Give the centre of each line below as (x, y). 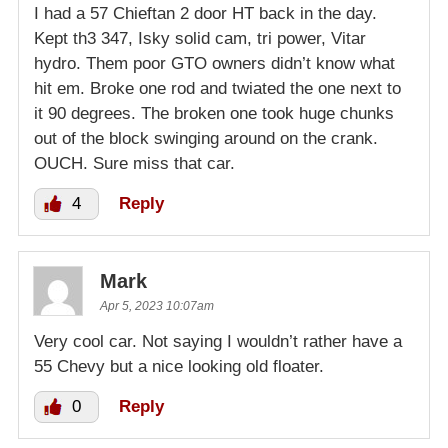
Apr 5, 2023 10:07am (157, 305)
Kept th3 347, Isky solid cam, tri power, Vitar (200, 38)
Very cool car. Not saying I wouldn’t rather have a (218, 341)
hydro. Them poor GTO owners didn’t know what (214, 63)
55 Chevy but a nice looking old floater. (179, 366)
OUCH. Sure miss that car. (134, 163)
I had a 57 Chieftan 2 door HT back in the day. (205, 13)
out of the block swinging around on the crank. (206, 138)
